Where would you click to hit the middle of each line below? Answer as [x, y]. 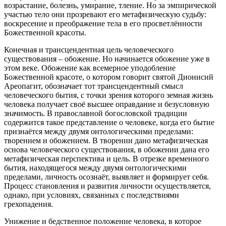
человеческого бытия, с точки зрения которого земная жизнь [108, 95]
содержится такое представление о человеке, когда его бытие [109, 122]
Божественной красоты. [45, 32]
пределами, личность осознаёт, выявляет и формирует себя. [106, 177]
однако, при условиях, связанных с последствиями [92, 195]
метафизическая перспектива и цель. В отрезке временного [106, 158]
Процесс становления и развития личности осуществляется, [107, 186]
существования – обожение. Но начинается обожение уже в [107, 59]
